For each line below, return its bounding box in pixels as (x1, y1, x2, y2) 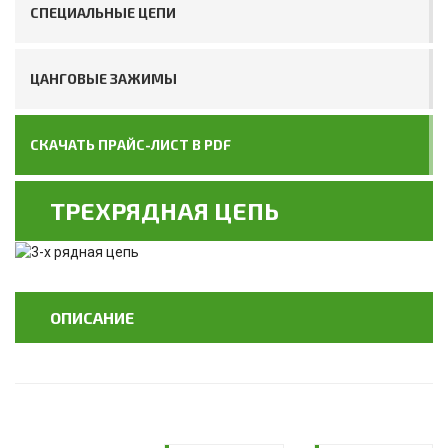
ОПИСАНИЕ (50, 308, 134, 328)
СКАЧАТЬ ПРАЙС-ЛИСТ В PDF (30, 136, 231, 153)
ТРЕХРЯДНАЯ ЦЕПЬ (50, 196, 279, 225)
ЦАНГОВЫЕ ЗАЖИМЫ (30, 70, 177, 87)
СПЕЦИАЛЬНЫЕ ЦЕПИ (30, 4, 176, 21)
